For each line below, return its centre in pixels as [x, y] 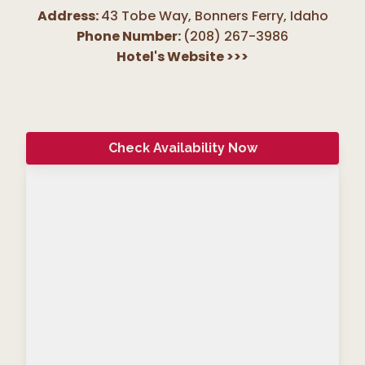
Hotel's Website [172, 56]
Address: [68, 15]
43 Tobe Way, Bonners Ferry [192, 15]
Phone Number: [129, 36]
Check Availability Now [182, 147]
